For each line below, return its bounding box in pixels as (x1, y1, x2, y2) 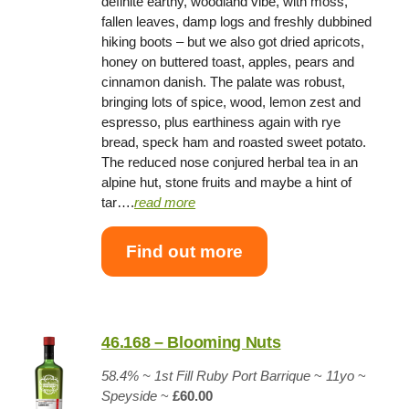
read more (134, 194, 196, 211)
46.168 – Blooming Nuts (101, 333, 281, 352)
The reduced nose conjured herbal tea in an (101, 154, 359, 171)
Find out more (126, 241, 244, 261)
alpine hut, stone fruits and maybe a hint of (101, 174, 352, 191)
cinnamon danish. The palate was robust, (101, 74, 346, 90)
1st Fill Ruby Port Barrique (151, 368, 311, 384)
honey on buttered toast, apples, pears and (101, 54, 355, 70)
